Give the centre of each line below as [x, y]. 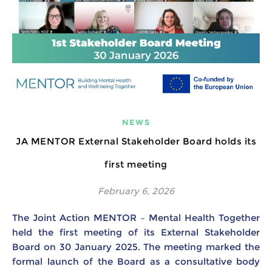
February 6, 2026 [136, 191]
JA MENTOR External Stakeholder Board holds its [136, 141]
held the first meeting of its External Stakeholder [136, 233]
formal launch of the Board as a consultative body [136, 262]
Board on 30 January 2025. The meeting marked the [136, 247]
